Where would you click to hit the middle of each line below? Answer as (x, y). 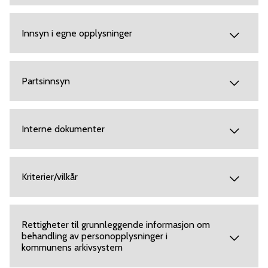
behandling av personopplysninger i (95, 236)
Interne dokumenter (63, 129)
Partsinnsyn (46, 81)
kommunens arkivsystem (72, 248)
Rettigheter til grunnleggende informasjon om (116, 225)
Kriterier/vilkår (50, 177)
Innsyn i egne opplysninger (77, 33)
